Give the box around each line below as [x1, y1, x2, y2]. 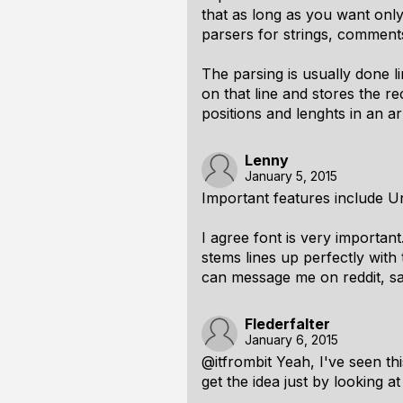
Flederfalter [245, 315, 330, 333]
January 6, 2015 [245, 332, 338, 347]
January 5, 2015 [245, 168, 337, 184]
